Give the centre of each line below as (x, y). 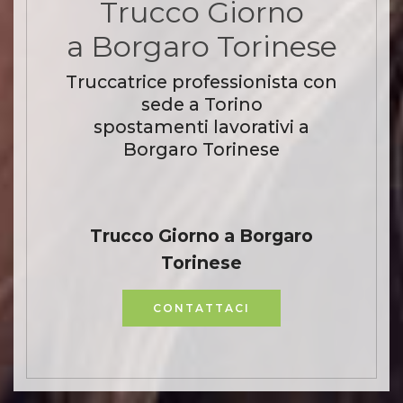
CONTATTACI (201, 308)
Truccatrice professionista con (201, 82)
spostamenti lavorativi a (201, 127)
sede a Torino (201, 105)
